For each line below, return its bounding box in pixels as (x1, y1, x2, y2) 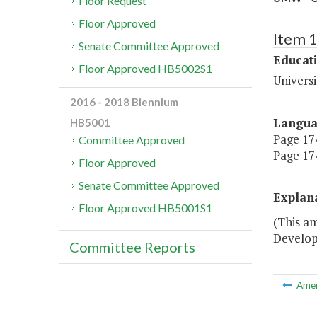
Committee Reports (69, 238, 195, 256)
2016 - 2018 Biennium (70, 96, 178, 109)
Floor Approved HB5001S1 (79, 201, 213, 215)
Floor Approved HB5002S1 (79, 62, 213, 76)
